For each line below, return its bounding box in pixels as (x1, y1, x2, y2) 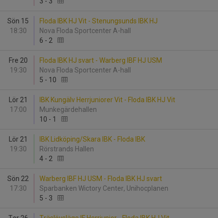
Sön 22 (7, 175, 29, 182)
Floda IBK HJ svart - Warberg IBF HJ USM (39, 56, 162, 64)
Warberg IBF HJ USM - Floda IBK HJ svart (39, 175, 162, 182)
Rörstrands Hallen (39, 145, 97, 153)
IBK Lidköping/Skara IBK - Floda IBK (39, 135, 145, 143)
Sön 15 (7, 17, 29, 25)
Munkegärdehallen (39, 106, 100, 113)
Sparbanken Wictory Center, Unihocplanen (39, 184, 171, 192)
